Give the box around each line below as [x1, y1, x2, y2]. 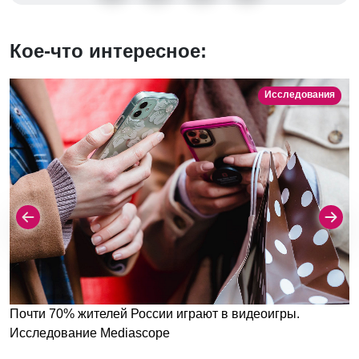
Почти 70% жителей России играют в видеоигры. [10, 307, 300, 321]
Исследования [264, 88, 335, 100]
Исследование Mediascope [10, 326, 170, 341]
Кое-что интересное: [10, 39, 207, 62]
